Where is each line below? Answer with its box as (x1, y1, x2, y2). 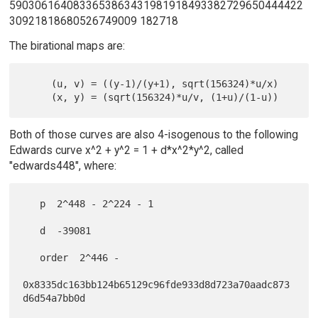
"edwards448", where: (9, 158, 116, 172)
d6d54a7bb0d (23, 292, 86, 304)
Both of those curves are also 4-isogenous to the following (9, 127, 298, 141)
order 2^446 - (23, 251, 40, 263)
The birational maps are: (9, 38, 125, 53)
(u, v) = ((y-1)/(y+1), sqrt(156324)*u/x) (23, 77, 52, 89)
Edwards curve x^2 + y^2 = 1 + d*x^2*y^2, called (9, 143, 243, 157)
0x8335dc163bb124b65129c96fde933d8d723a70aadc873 (23, 278, 290, 290)
